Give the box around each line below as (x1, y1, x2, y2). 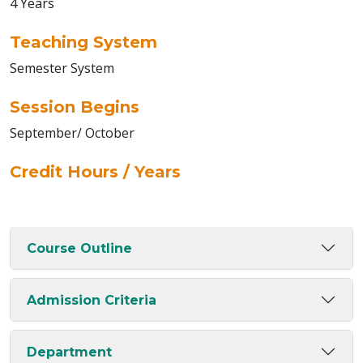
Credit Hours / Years (10, 162, 181, 181)
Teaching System (10, 32, 157, 52)
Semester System (10, 59, 114, 77)
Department (27, 344, 112, 360)
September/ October (10, 124, 135, 142)
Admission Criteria (27, 292, 156, 308)
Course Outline (27, 240, 132, 256)
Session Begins (10, 97, 139, 117)
